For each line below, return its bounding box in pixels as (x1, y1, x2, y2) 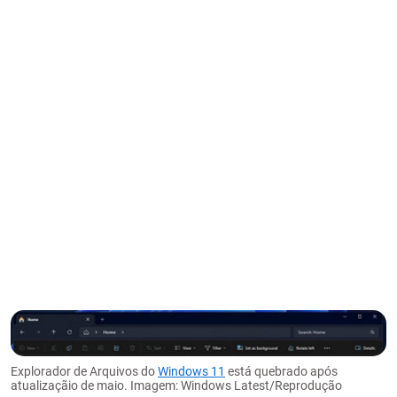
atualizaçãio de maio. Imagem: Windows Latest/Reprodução (11, 378, 342, 393)
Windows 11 (158, 364, 225, 379)
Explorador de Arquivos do (11, 364, 158, 379)
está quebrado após (225, 364, 338, 379)
